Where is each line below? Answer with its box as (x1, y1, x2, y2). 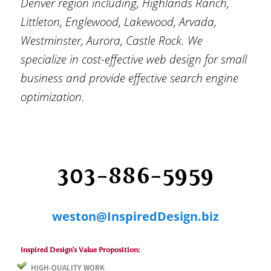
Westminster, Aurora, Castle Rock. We (21, 31, 203, 48)
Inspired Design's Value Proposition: (21, 246, 140, 255)
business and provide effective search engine (21, 69, 239, 86)
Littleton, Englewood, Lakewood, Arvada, (21, 13, 217, 30)
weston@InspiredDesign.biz (52, 207, 219, 224)
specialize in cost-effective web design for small (21, 50, 247, 67)
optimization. (21, 88, 85, 105)
